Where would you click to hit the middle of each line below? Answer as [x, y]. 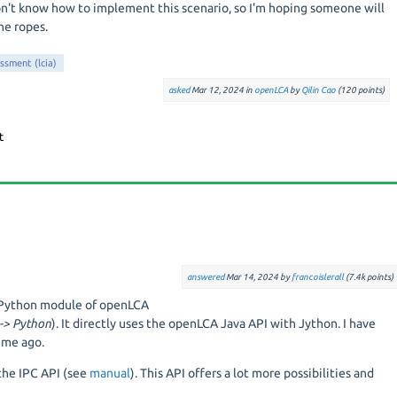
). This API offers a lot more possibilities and [253, 373]
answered [205, 277]
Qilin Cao [318, 90]
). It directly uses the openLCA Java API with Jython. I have [214, 323]
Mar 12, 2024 [217, 90]
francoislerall [317, 277]
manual [110, 373]
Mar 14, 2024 [252, 277]
